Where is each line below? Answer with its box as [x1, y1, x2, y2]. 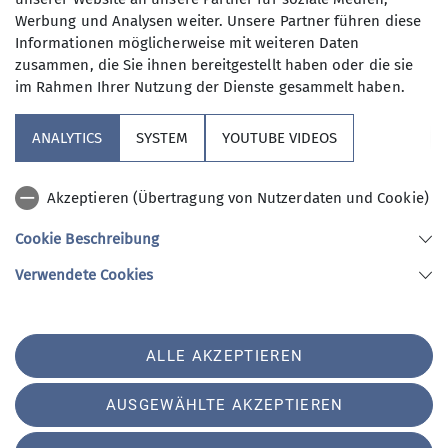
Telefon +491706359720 [15, 352, 116, 365]
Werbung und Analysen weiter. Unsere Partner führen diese [15, 12, 421, 30]
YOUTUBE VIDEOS [222, 129, 337, 147]
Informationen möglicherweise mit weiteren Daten [15, 34, 360, 52]
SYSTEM [136, 129, 188, 147]
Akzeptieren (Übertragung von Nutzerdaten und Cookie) [47, 189, 429, 207]
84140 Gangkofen [15, 328, 91, 341]
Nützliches [15, 206, 86, 225]
